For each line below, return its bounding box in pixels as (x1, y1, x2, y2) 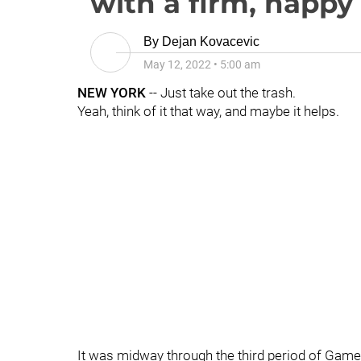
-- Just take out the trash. (146, 85, 296, 101)
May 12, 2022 (143, 58, 211, 71)
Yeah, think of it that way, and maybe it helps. (77, 103, 339, 119)
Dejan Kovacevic (162, 35, 259, 48)
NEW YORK (77, 85, 146, 101)
